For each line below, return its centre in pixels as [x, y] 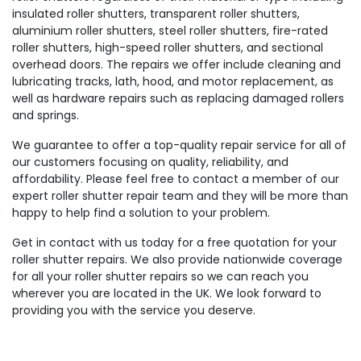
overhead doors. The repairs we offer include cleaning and [176, 64]
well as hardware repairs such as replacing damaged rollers [178, 98]
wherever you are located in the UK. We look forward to [167, 293]
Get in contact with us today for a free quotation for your [174, 243]
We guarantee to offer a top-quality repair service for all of [179, 145]
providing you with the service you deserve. [134, 310]
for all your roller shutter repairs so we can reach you [160, 276]
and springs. [47, 115]
